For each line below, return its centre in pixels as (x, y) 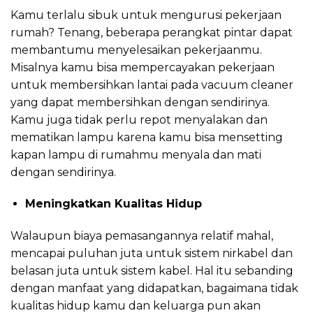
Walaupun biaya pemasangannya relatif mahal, (142, 236)
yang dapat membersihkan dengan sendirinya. (140, 102)
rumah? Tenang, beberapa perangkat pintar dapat (152, 32)
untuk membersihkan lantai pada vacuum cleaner (152, 85)
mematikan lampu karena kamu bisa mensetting (147, 137)
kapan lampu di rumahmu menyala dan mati (136, 154)
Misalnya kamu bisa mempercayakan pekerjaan (143, 67)
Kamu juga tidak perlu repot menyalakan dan (139, 119)
